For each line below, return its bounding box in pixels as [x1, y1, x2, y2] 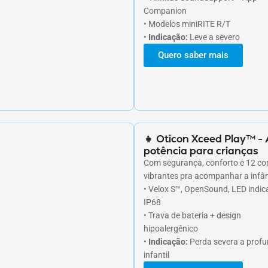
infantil [144, 249, 169, 260]
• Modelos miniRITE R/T [144, 19, 230, 29]
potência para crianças [144, 143, 258, 157]
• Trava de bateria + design [144, 210, 241, 220]
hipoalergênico [144, 223, 198, 233]
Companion [144, 5, 187, 16]
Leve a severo [188, 32, 240, 42]
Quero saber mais [158, 49, 229, 60]
